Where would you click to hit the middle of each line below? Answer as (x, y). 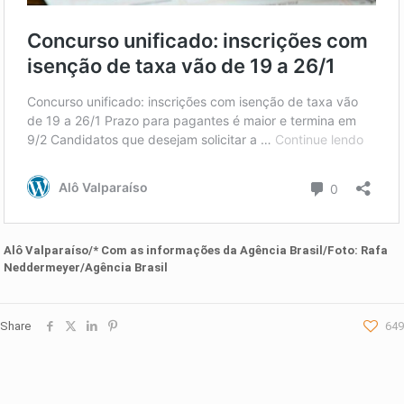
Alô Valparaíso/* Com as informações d (117, 250)
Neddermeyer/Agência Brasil (86, 267)
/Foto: (342, 250)
